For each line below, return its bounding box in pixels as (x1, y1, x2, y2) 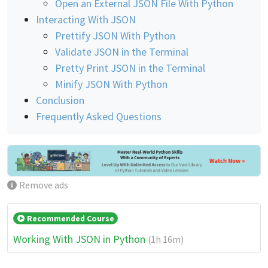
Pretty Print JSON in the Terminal (55, 60, 205, 75)
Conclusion (36, 93, 84, 107)
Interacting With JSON (36, 12, 136, 26)
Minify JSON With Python (55, 77, 167, 91)
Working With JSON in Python (13, 232, 145, 246)
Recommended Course (25, 213, 114, 224)
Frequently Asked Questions (36, 109, 162, 123)
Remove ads (19, 179, 69, 191)
